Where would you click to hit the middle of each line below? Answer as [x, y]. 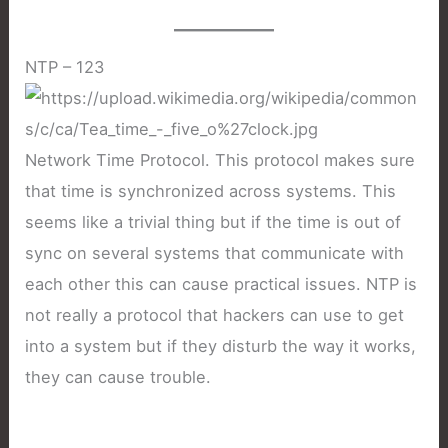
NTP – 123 [65, 66]
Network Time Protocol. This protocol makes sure [220, 159]
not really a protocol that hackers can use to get [215, 314]
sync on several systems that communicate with [215, 252]
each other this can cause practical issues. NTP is [221, 283]
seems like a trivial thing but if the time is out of [213, 221]
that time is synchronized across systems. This [211, 190]
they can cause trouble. [118, 376]
